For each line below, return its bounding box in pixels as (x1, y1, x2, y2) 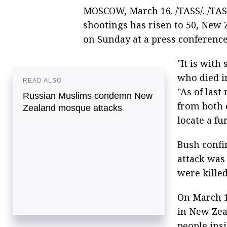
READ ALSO (23, 77, 62, 84)
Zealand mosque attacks (23, 102, 122, 113)
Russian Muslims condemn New (23, 90, 153, 101)
